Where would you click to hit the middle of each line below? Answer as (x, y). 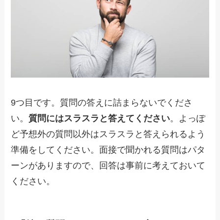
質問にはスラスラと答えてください (99, 119)
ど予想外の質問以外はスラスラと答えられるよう (108, 134)
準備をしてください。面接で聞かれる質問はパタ (108, 150)
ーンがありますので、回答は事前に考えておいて (108, 166)
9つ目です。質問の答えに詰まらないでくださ (102, 103)
